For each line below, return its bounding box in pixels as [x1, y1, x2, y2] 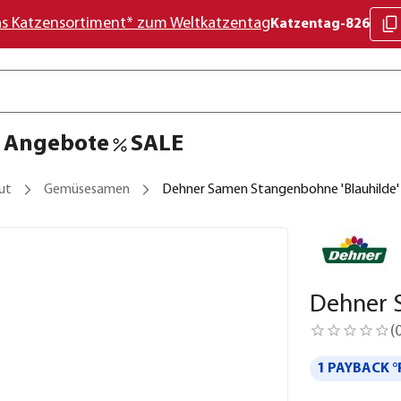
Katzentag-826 [270, 17, 370, 31]
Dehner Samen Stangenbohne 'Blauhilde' [162, 183, 399, 197]
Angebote [4, 132, 109, 157]
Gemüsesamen [44, 183, 130, 197]
